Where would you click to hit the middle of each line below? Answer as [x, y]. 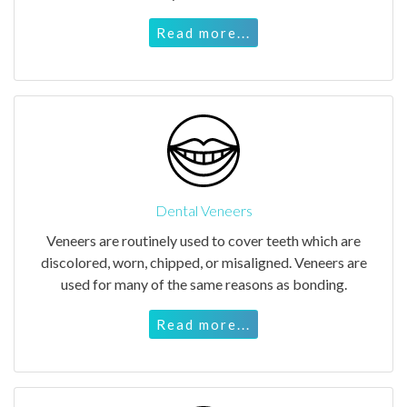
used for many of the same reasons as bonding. [203, 283]
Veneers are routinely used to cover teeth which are [203, 240]
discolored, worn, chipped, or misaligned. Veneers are [203, 262]
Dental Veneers [203, 210]
